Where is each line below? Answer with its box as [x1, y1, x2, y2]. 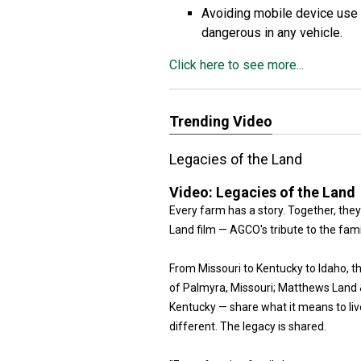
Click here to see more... [169, 57, 304, 73]
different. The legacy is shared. [169, 320, 326, 333]
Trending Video [169, 113, 272, 130]
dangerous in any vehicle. [201, 25, 342, 40]
